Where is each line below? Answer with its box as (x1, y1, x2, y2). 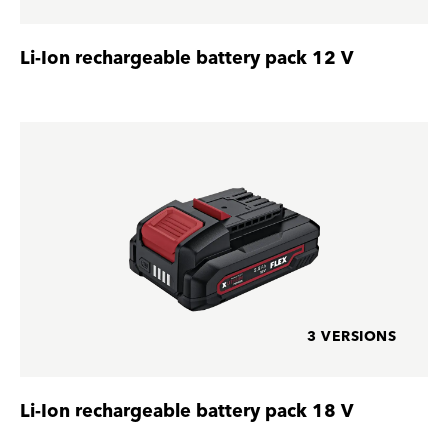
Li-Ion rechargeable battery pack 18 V (20, 396, 353, 427)
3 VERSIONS (307, 325, 396, 349)
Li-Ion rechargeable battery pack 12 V (20, 43, 353, 74)
